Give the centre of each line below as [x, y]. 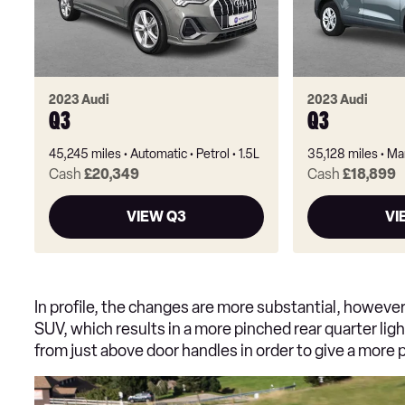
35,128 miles [342, 155]
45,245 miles [85, 155]
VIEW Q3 [156, 217]
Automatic [159, 155]
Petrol [213, 155]
